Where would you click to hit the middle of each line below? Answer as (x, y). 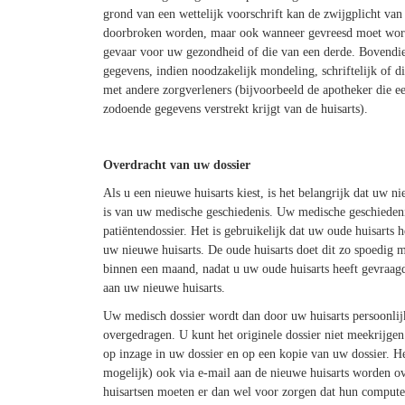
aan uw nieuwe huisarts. (164, 287)
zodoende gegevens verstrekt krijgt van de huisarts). (235, 108)
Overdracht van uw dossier (176, 165)
